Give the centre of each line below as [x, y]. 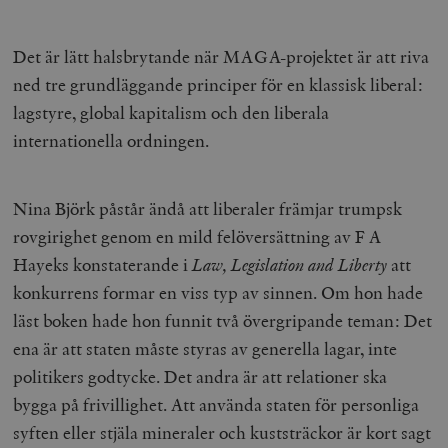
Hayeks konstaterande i [103, 265]
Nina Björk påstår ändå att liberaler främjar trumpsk [208, 209]
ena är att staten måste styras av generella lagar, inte [205, 349]
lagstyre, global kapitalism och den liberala [171, 113]
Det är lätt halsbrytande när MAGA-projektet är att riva [221, 57]
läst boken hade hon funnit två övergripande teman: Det [223, 321]
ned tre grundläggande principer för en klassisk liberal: [218, 85]
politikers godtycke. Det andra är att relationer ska [200, 377]
